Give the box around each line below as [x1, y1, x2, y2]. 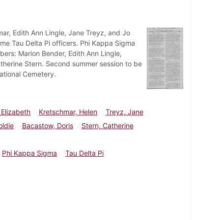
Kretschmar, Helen [38, 107, 97, 116]
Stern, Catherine [81, 121, 134, 130]
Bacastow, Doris [22, 121, 73, 130]
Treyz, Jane [105, 107, 143, 116]
